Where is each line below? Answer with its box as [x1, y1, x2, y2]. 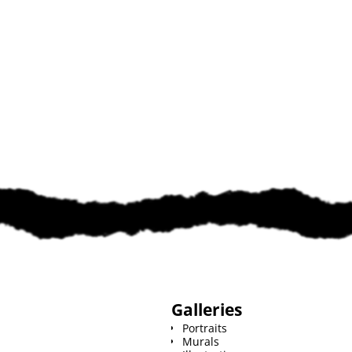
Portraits [182, 320, 228, 335]
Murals [182, 333, 220, 349]
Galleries [171, 298, 243, 321]
